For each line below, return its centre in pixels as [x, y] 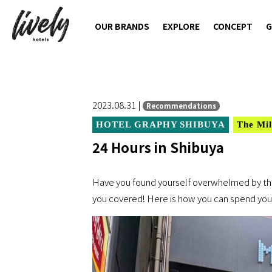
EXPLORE [181, 26]
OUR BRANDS [122, 26]
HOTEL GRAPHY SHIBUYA [161, 125]
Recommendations [181, 106]
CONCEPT [233, 26]
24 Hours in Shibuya [158, 148]
